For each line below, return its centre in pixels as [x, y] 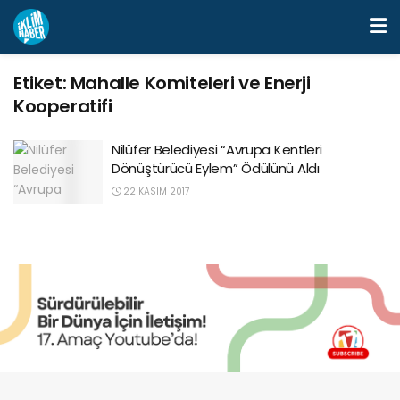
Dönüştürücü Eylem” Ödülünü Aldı [216, 168]
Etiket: [42, 83]
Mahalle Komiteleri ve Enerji [190, 83]
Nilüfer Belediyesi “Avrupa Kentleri [217, 150]
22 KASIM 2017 [155, 192]
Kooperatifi [63, 106]
